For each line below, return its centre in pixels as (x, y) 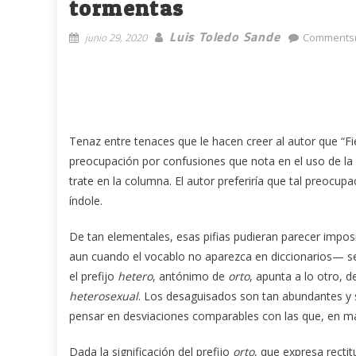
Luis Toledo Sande (225, 36)
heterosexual (104, 296)
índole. (86, 200)
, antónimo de (190, 276)
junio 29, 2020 (116, 37)
